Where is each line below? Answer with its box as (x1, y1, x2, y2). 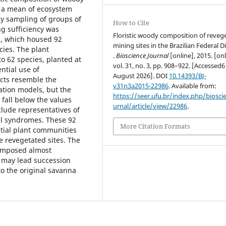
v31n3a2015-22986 (113, 81, 169, 91)
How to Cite (113, 18, 150, 28)
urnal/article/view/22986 (113, 101, 188, 111)
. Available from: (168, 81, 217, 91)
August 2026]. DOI (113, 71, 169, 81)
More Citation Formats (120, 122, 191, 131)
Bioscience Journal (116, 51, 169, 61)
